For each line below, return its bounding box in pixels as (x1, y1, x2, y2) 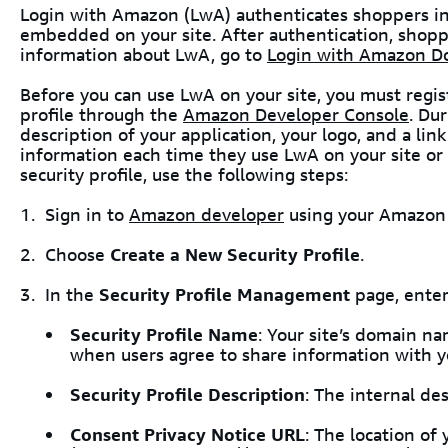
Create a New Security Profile (110, 242, 360, 267)
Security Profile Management (99, 282, 350, 307)
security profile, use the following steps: (20, 162, 348, 187)
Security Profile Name (70, 322, 258, 347)
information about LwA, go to (20, 42, 267, 67)
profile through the (20, 102, 183, 127)
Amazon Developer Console (183, 102, 409, 127)
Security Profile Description (70, 382, 305, 407)
